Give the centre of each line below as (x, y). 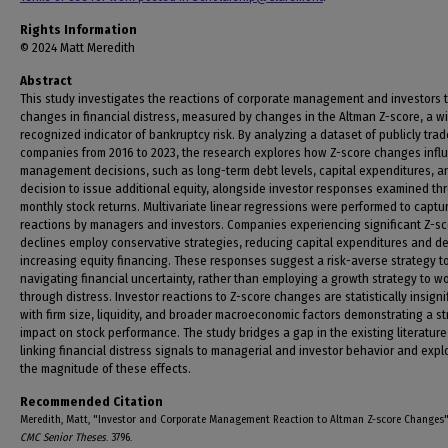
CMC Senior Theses (63, 437)
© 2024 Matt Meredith (77, 47)
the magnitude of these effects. (105, 368)
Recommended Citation (91, 401)
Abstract (46, 80)
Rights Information (78, 29)
